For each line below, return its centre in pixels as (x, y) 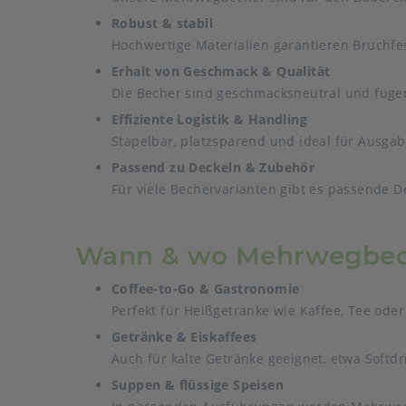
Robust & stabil (162, 23)
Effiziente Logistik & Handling (209, 119)
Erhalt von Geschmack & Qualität (221, 71)
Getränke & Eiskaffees (184, 337)
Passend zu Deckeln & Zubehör (213, 167)
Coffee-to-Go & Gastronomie (206, 289)
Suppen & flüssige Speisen (198, 385)
